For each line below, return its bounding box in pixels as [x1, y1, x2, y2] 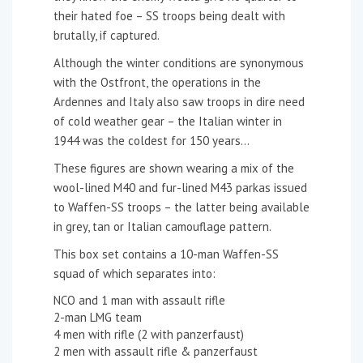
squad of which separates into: [53, 266, 216, 282]
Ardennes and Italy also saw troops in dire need [53, 94, 305, 110]
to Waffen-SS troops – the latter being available [53, 199, 310, 216]
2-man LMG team [53, 310, 142, 326]
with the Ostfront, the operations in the [53, 75, 261, 91]
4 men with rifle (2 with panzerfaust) [53, 327, 244, 343]
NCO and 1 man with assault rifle [53, 293, 225, 309]
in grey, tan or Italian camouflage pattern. [53, 219, 271, 235]
